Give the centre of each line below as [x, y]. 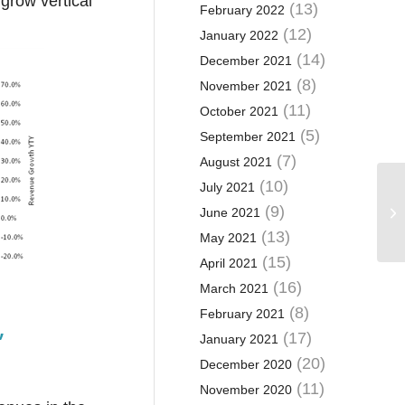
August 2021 [235, 162]
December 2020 [245, 364]
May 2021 [228, 238]
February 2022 [242, 10]
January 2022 [239, 35]
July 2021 [227, 187]
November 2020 [245, 390]
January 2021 [239, 339]
